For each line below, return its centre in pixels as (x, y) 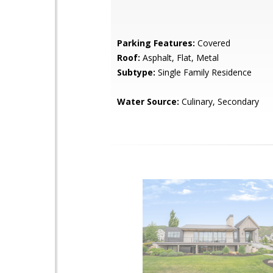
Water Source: (148, 101)
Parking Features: (156, 43)
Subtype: (136, 72)
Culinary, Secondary (219, 101)
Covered (213, 43)
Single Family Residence (204, 72)
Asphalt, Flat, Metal (179, 58)
